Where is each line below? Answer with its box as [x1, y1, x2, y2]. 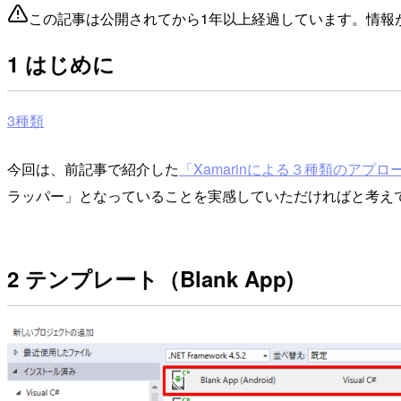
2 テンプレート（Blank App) [7, 263, 294, 294]
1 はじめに [7, 48, 115, 80]
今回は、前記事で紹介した [7, 158, 179, 179]
